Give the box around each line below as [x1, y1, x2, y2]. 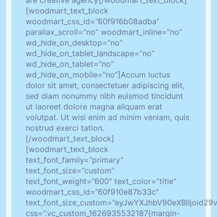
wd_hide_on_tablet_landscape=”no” [26, 48, 155, 59]
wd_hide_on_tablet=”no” [26, 59, 114, 69]
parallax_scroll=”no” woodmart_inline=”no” [26, 27, 182, 37]
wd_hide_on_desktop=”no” [26, 38, 123, 48]
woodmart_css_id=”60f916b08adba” [26, 16, 159, 27]
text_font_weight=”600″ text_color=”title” [26, 176, 176, 186]
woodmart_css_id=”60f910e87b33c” [26, 187, 159, 197]
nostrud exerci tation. [26, 123, 104, 133]
